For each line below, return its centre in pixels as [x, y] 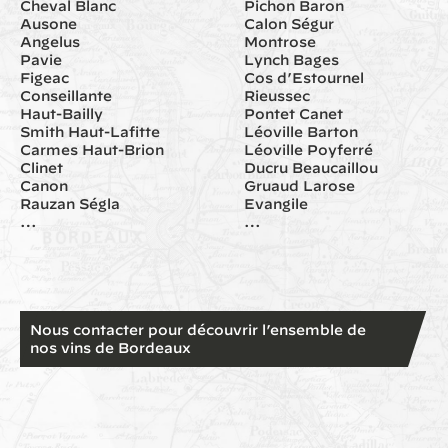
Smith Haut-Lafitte [90, 132]
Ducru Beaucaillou [311, 168]
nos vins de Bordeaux [110, 348]
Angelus [50, 42]
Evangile [276, 204]
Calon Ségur [289, 24]
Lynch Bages [291, 60]
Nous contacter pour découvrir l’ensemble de [198, 330]
